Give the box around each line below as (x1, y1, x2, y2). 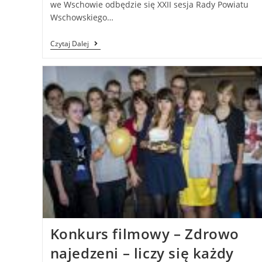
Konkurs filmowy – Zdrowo (50, 223, 239, 243)
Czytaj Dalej (50, 39, 89, 49)
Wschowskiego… (50, 12, 113, 23)
